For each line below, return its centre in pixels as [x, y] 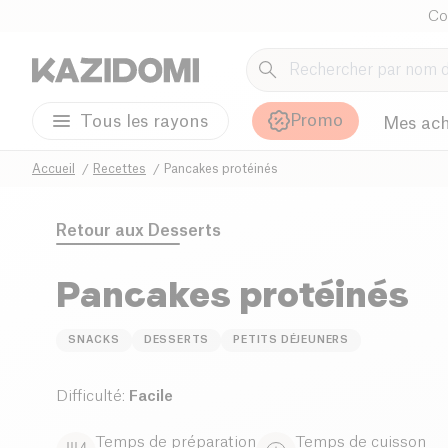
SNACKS [94, 339]
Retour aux [100, 230]
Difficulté [89, 396]
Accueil [53, 168]
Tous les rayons [144, 121]
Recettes [119, 168]
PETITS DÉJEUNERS [291, 339]
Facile [151, 396]
